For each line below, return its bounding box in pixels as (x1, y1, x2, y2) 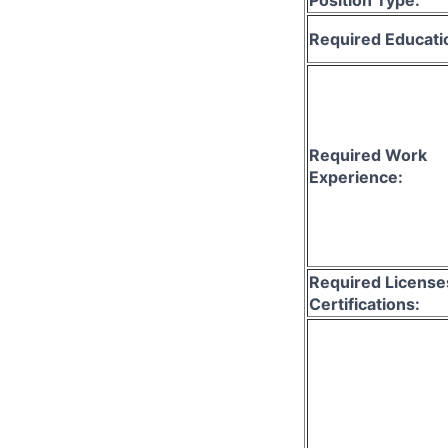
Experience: (309, 166, 403, 187)
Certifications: (309, 293, 420, 314)
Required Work (309, 144, 427, 165)
